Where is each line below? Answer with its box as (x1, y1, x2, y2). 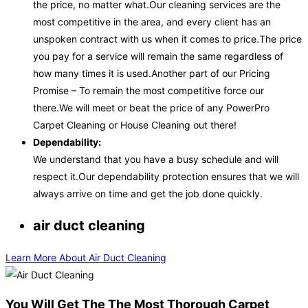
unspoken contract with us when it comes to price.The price (33, 33, 302, 45)
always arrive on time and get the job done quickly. (33, 188, 263, 200)
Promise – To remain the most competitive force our (33, 85, 264, 97)
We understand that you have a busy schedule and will (33, 153, 278, 166)
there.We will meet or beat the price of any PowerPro (33, 102, 269, 114)
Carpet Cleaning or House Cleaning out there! (33, 119, 236, 131)
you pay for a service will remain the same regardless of (33, 50, 283, 63)
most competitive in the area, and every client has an (33, 16, 271, 28)
